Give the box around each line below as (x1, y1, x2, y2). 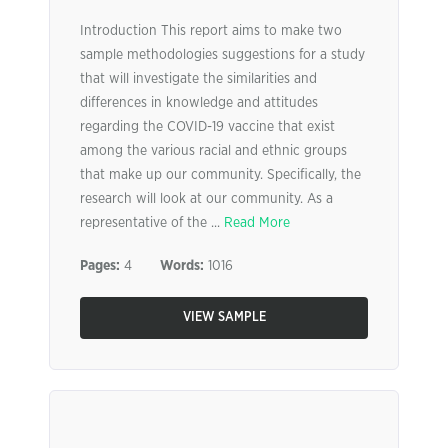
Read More (224, 216, 290, 230)
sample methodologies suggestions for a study (80, 48, 365, 62)
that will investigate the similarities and (80, 72, 317, 86)
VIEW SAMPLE (182, 311, 266, 324)
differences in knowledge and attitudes (80, 96, 318, 110)
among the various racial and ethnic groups (80, 144, 347, 158)
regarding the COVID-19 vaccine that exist (80, 120, 335, 134)
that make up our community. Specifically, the (80, 168, 361, 182)
